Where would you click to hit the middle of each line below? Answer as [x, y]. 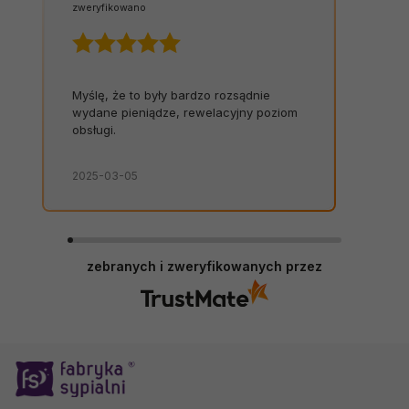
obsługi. [94, 129]
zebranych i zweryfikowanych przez [204, 266]
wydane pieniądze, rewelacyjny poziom [184, 112]
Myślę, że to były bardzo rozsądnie [171, 94]
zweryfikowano [109, 8]
